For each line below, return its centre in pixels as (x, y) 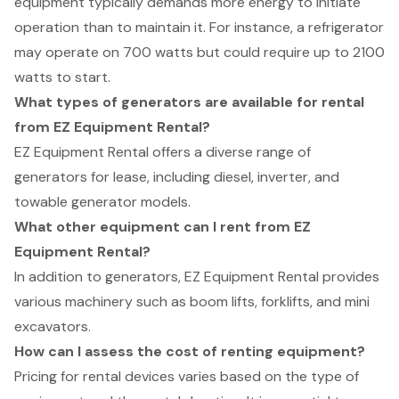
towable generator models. (102, 202)
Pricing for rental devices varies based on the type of (187, 377)
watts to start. (62, 77)
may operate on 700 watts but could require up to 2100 (199, 53)
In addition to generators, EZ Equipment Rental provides (197, 277)
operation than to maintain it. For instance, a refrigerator (199, 28)
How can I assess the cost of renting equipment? (190, 352)
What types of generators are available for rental (189, 102)
